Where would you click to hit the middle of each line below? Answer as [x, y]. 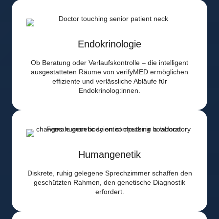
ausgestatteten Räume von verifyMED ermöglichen [109, 72]
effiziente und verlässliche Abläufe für [109, 81]
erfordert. [109, 192]
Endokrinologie [109, 44]
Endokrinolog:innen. [109, 91]
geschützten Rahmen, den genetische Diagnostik [109, 183]
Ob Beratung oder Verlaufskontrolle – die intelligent [109, 63]
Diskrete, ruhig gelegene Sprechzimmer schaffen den [109, 173]
